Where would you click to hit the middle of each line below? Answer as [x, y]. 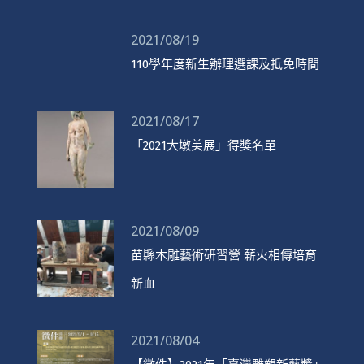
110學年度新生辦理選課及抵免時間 [225, 64]
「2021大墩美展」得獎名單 [203, 145]
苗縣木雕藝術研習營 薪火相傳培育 [223, 255]
